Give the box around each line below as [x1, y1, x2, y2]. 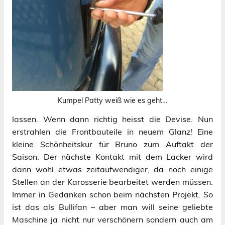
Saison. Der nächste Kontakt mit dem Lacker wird [12, 152, 213, 162]
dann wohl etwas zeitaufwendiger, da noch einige [12, 164, 213, 175]
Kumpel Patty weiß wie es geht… [58, 96, 167, 105]
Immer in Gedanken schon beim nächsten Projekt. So [12, 189, 213, 200]
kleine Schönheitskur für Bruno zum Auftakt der [12, 139, 213, 150]
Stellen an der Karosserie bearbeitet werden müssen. [12, 177, 213, 187]
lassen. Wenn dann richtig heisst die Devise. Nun [12, 114, 213, 125]
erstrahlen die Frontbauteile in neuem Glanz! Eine [12, 127, 213, 137]
